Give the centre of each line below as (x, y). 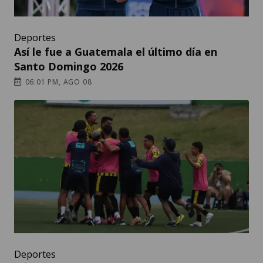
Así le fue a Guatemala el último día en (116, 52)
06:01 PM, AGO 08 (57, 82)
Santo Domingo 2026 (69, 67)
